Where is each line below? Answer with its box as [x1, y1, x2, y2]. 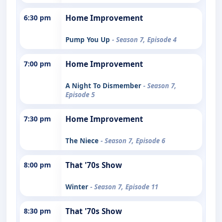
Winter [65, 182, 90, 191]
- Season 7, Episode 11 [90, 182, 158, 191]
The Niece [65, 136, 101, 145]
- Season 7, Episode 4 [112, 35, 176, 44]
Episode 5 [65, 90, 95, 99]
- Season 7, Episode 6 [101, 136, 165, 145]
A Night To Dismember [65, 81, 143, 90]
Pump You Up [65, 35, 112, 44]
